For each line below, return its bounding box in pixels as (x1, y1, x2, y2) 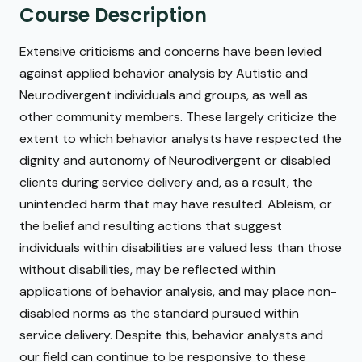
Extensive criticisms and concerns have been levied (19, 43, 322, 61)
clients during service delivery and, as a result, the (19, 174, 313, 192)
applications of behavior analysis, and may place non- (19, 283, 337, 301)
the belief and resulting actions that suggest (19, 217, 282, 235)
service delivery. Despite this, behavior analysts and (19, 326, 323, 344)
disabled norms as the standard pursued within (19, 305, 299, 322)
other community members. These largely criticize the (19, 108, 337, 126)
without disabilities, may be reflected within (19, 261, 276, 279)
